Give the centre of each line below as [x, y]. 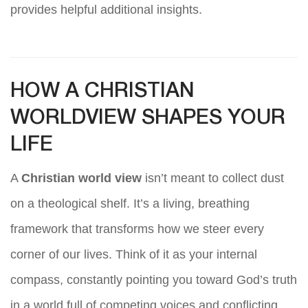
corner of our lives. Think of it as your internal [134, 255]
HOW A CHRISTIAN [102, 92]
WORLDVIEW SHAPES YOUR [148, 119]
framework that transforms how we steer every [137, 229]
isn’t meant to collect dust [213, 178]
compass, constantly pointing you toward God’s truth [154, 280]
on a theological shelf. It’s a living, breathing [130, 204]
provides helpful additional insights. [106, 10]
